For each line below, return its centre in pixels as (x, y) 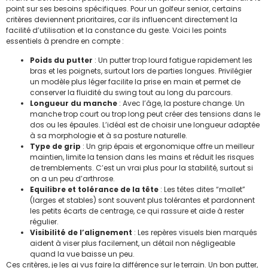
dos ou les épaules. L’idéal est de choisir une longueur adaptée (145, 124)
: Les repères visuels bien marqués (195, 232)
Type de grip (55, 146)
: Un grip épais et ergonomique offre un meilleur (167, 146)
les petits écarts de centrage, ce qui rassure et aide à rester (137, 211)
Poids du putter (61, 60)
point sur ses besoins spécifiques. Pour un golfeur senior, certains (124, 8)
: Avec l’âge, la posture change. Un (181, 103)
